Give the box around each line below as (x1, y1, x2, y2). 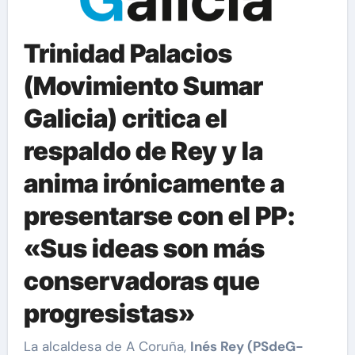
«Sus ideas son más (23, 232, 265, 264)
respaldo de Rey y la (23, 135, 263, 166)
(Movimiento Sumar (23, 70, 263, 101)
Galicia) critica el (23, 102, 227, 134)
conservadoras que (23, 265, 260, 296)
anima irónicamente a (23, 167, 284, 199)
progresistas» (23, 297, 195, 329)
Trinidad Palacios (23, 37, 232, 69)
